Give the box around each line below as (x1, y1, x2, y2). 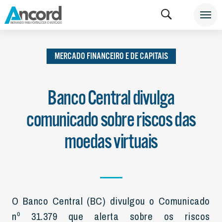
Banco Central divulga (48, 87, 174, 111)
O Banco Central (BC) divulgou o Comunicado (12, 194, 210, 208)
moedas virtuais (64, 130, 158, 155)
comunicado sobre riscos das (26, 109, 196, 133)
